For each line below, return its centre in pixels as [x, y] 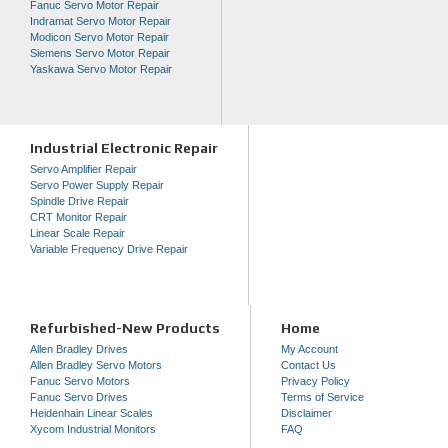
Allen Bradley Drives [79, 348]
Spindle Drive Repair [79, 200]
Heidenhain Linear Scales [91, 412]
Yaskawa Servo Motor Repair [101, 68]
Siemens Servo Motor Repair [100, 52]
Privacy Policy [315, 380]
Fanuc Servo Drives [79, 396]
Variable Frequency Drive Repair [109, 248]
